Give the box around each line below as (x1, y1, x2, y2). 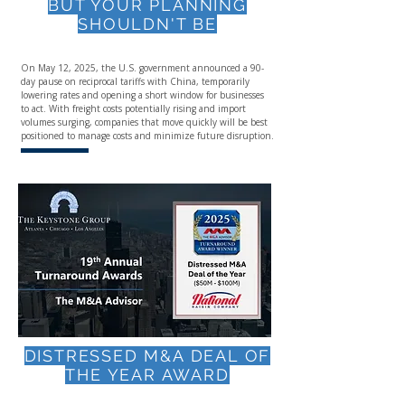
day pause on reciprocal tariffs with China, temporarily (21, 75, 250, 88)
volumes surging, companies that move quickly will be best (21, 116, 268, 128)
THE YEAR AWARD (65, 365, 230, 384)
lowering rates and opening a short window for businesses (21, 89, 264, 101)
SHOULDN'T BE (78, 14, 217, 33)
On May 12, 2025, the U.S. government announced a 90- (21, 61, 264, 74)
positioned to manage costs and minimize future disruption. (21, 129, 274, 142)
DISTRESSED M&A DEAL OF (24, 346, 271, 365)
